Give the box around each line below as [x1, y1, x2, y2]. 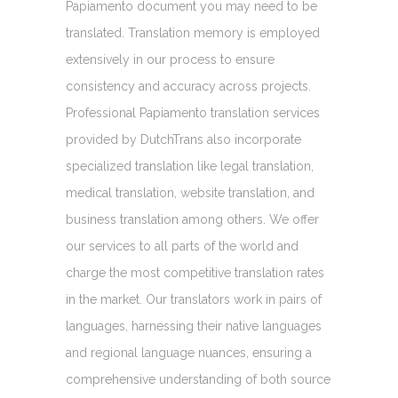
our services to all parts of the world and [66, 238, 298, 253]
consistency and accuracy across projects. [66, 78, 311, 93]
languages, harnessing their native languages [66, 318, 322, 333]
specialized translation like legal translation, [66, 158, 314, 173]
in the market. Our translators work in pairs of [66, 291, 322, 306]
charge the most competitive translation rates [66, 265, 324, 280]
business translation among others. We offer [66, 211, 319, 227]
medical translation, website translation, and [66, 185, 314, 200]
